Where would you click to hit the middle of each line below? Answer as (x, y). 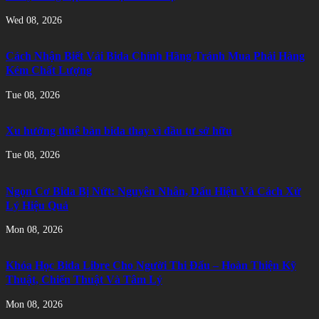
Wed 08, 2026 (34, 20)
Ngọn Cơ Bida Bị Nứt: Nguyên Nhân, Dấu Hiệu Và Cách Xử (153, 191)
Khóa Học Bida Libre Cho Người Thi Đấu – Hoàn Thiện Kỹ (151, 266)
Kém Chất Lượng (49, 70)
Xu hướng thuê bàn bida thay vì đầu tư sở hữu (119, 130)
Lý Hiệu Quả (37, 205)
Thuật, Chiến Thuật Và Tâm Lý (84, 280)
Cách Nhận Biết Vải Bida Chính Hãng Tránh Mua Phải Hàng (155, 56)
